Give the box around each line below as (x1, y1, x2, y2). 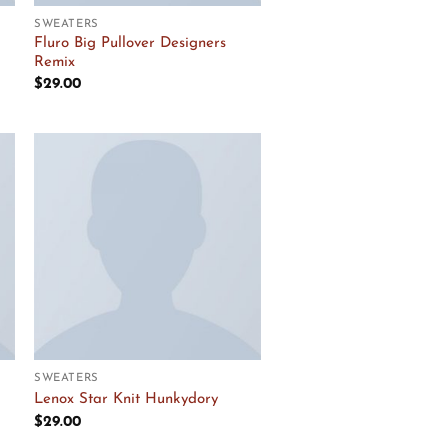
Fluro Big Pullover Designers (34, 35, 227, 51)
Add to (206, 187, 244, 200)
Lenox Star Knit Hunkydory (34, 392, 219, 408)
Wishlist (204, 202, 247, 215)
